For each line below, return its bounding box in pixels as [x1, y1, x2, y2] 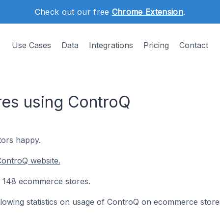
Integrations [89, 40, 133, 50]
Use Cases [12, 40, 51, 50]
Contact [179, 40, 208, 50]
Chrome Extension [111, 7, 183, 17]
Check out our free [34, 7, 112, 17]
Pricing [143, 40, 169, 50]
